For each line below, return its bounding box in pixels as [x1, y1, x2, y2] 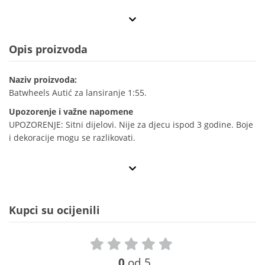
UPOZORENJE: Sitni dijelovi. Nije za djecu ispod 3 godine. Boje [9, 119, 253, 131]
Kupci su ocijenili [9, 203, 100, 218]
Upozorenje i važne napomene [9, 106, 133, 118]
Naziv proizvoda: [9, 74, 77, 86]
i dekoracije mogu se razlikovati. [9, 132, 135, 144]
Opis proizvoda [9, 42, 88, 57]
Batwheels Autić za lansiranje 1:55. [9, 87, 147, 99]
